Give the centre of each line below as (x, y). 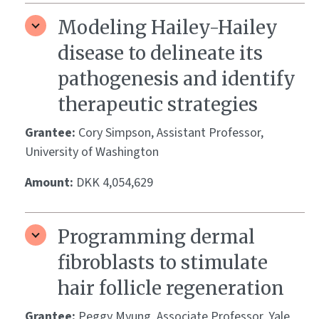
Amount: (51, 183)
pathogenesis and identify (177, 79)
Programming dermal (156, 237)
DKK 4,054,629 (115, 183)
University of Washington (92, 152)
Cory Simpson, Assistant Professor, (171, 133)
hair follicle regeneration (171, 288)
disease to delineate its (160, 53)
